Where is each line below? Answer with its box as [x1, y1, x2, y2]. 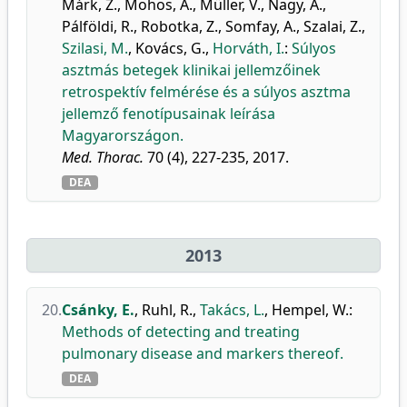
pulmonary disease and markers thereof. [62, 343, 343, 363]
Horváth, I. [213, 38, 284, 58]
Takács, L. [200, 300, 264, 320]
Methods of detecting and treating [62, 322, 300, 342]
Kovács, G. [135, 38, 205, 58]
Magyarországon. [62, 125, 184, 145]
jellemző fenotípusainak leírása [62, 104, 275, 124]
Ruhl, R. [142, 300, 193, 320]
